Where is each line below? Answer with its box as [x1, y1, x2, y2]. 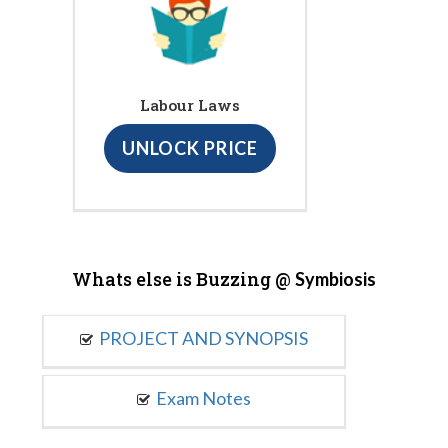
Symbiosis [295, 267, 376, 290]
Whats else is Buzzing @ [72, 266, 295, 291]
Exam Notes [155, 386, 251, 409]
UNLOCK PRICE [121, 137, 259, 160]
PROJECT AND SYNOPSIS [98, 326, 308, 349]
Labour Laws [140, 95, 240, 116]
